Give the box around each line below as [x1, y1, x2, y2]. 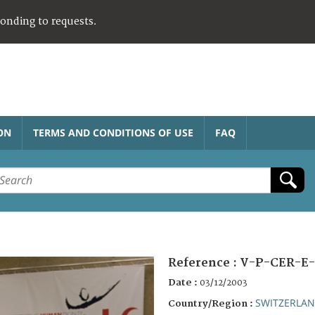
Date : [168, 276, 200, 288]
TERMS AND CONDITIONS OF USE [33, 125, 193, 139]
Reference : [168, 255, 240, 270]
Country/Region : [168, 297, 255, 309]
